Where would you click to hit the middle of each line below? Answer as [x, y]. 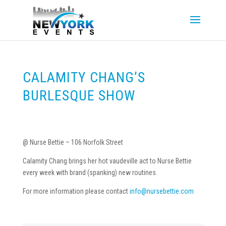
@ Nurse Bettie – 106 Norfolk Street [73, 142]
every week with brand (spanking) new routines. [90, 173]
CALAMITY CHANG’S [84, 77]
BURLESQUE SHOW [79, 96]
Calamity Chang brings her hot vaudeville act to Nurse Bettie [107, 161]
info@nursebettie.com [161, 191]
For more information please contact [76, 191]
